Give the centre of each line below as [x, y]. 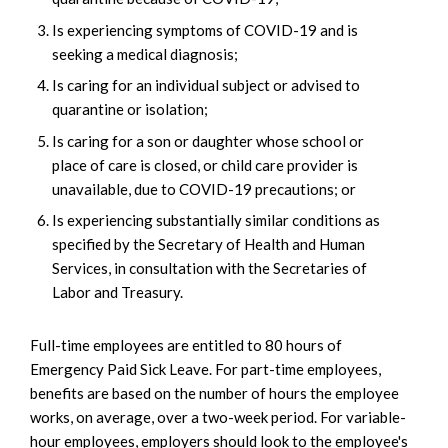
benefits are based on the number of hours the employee [214, 393]
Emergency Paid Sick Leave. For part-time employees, [205, 369]
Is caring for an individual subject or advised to [206, 85]
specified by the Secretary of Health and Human [208, 244]
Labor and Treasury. [117, 292]
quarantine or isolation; [130, 109]
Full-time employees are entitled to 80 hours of [186, 345]
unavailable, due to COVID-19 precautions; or [204, 188]
